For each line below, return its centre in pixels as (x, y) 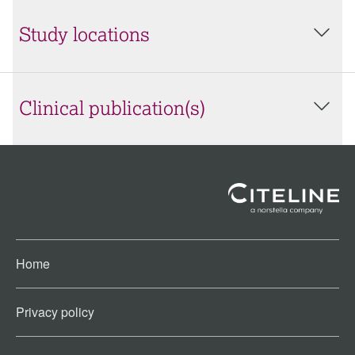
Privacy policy (55, 312)
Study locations (84, 36)
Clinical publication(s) (112, 109)
